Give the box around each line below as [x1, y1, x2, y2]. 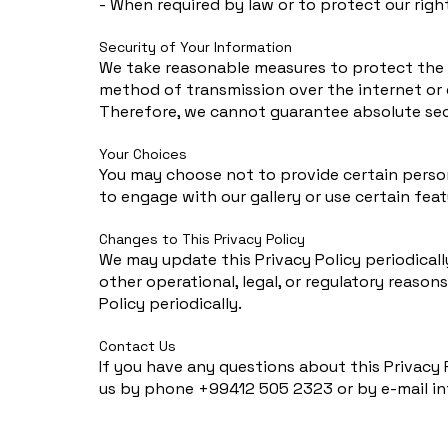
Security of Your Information [99, 37, 293, 56]
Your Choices [99, 144, 188, 163]
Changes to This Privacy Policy [99, 229, 306, 248]
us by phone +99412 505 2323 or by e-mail [99, 377, 433, 399]
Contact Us [99, 336, 177, 355]
